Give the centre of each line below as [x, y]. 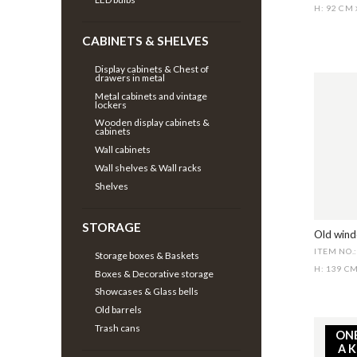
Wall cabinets [123, 150]
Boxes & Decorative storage [155, 273]
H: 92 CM [335, 8]
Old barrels [119, 310]
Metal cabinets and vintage [151, 96]
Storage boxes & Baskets [147, 255]
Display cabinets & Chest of [152, 69]
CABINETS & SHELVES [145, 41]
